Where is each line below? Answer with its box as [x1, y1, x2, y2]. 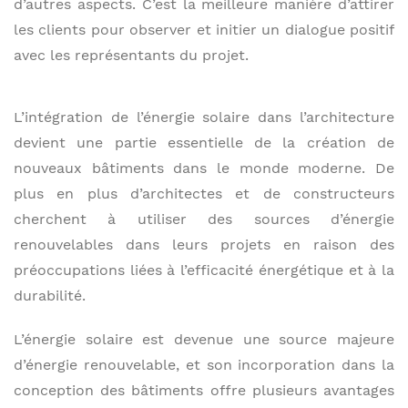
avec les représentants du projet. [13, 46, 249, 64]
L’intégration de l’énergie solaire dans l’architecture [13, 107, 395, 126]
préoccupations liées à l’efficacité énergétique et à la [13, 260, 395, 279]
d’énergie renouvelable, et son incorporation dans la [13, 355, 395, 373]
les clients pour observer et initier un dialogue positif [13, 20, 395, 38]
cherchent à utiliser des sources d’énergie [13, 209, 395, 228]
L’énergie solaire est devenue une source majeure [13, 330, 395, 348]
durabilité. [13, 286, 86, 304]
